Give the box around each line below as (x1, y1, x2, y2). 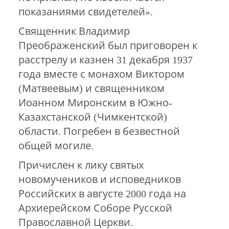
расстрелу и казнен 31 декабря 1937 (18, 54, 193, 66)
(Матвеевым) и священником (18, 83, 165, 95)
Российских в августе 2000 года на (18, 188, 186, 200)
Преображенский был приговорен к (18, 40, 197, 52)
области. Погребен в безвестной (18, 126, 180, 138)
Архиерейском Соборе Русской (18, 202, 172, 214)
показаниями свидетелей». (18, 6, 153, 18)
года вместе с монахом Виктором (18, 68, 185, 80)
